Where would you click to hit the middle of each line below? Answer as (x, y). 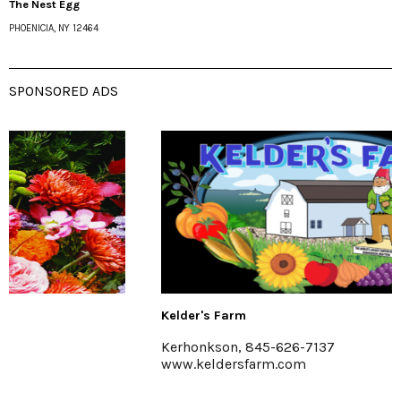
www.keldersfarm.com (99, 364)
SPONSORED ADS (64, 91)
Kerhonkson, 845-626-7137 (114, 347)
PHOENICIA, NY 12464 (54, 28)
